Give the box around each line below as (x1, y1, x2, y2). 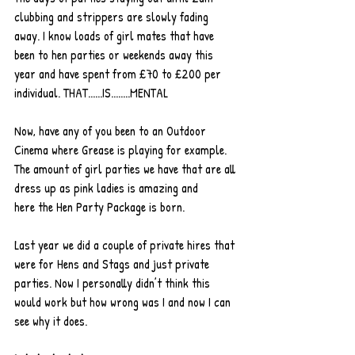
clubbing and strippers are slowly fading (14, 8, 212, 25)
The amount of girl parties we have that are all (14, 160, 239, 177)
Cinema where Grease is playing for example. (14, 141, 230, 158)
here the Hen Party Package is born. (14, 198, 185, 216)
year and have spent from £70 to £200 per (14, 65, 224, 82)
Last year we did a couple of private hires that (14, 236, 238, 254)
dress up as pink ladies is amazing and (14, 179, 201, 197)
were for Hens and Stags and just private (14, 255, 212, 273)
